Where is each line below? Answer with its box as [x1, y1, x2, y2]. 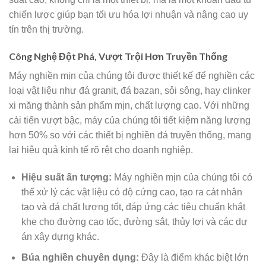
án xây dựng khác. [21, 232, 99, 242]
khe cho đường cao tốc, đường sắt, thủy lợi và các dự [21, 217, 248, 227]
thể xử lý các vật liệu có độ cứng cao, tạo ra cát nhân [21, 187, 242, 198]
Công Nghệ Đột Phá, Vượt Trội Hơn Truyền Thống [9, 50, 227, 62]
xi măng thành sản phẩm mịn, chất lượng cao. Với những [9, 100, 249, 111]
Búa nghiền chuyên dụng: [21, 252, 139, 262]
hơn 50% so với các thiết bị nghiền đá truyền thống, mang [9, 130, 251, 141]
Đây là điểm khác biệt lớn [138, 252, 249, 262]
